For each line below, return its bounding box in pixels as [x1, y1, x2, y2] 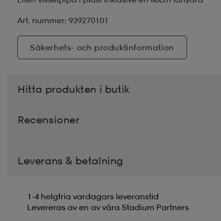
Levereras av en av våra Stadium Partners [27, 202, 189, 212]
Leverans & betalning [18, 154, 123, 167]
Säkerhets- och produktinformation [30, 42, 174, 52]
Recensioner [18, 113, 80, 126]
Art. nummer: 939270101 [17, 15, 109, 25]
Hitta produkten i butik [18, 82, 130, 95]
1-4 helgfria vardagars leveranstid [27, 191, 159, 201]
